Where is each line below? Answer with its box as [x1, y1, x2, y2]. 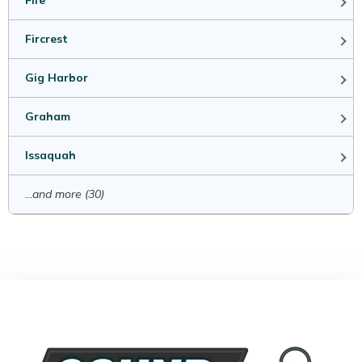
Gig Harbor [25, 70, 88, 86]
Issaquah [25, 148, 76, 163]
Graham [25, 109, 70, 124]
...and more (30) [25, 187, 104, 202]
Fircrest [25, 32, 68, 47]
